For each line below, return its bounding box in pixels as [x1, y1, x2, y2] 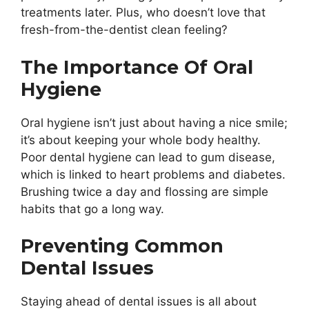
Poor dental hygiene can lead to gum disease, [21, 150, 275, 164]
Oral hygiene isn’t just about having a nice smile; [21, 115, 288, 130]
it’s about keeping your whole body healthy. [21, 132, 261, 147]
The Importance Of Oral [21, 55, 253, 79]
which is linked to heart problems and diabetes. [21, 167, 286, 181]
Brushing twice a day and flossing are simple [21, 184, 268, 199]
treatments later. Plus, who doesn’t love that [21, 6, 266, 20]
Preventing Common [21, 235, 223, 258]
